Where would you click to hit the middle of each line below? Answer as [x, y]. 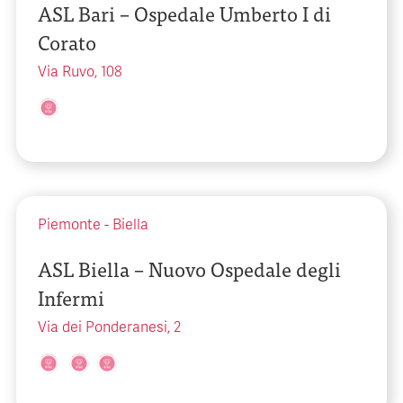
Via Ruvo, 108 [80, 72]
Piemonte [69, 225]
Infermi [71, 297]
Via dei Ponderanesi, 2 [109, 327]
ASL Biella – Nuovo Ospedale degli [189, 269]
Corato [67, 42]
